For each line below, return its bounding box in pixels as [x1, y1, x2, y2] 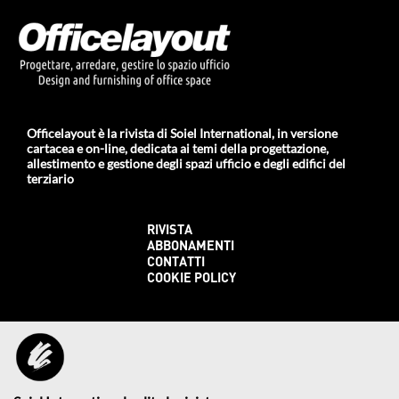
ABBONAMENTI [147, 240, 234, 255]
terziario [27, 171, 74, 187]
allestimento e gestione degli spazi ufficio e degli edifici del [27, 156, 346, 172]
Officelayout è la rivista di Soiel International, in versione [27, 126, 338, 142]
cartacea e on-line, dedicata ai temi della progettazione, [27, 141, 329, 157]
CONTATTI [147, 256, 205, 271]
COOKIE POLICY [147, 273, 236, 287]
